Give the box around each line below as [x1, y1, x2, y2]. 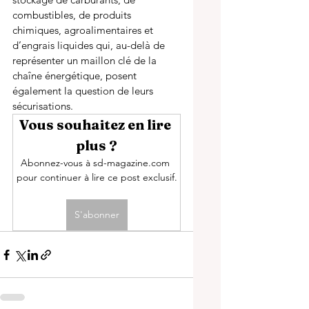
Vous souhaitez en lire [19, 116, 174, 133]
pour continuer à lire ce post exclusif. [16, 171, 177, 183]
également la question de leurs [12, 84, 156, 97]
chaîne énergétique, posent [12, 69, 139, 82]
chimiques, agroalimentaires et [12, 23, 156, 37]
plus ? [76, 137, 117, 154]
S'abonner [74, 208, 119, 221]
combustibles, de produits [12, 8, 134, 21]
